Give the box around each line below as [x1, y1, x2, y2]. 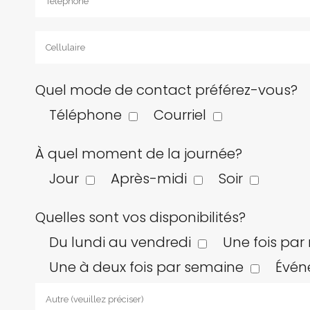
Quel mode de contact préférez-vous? [35, 80, 298, 100]
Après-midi [110, 168, 187, 188]
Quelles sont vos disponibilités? [35, 207, 246, 227]
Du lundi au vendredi [48, 232, 191, 252]
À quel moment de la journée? [35, 143, 242, 163]
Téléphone [48, 104, 122, 125]
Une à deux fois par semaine [48, 257, 244, 277]
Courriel [153, 104, 206, 125]
